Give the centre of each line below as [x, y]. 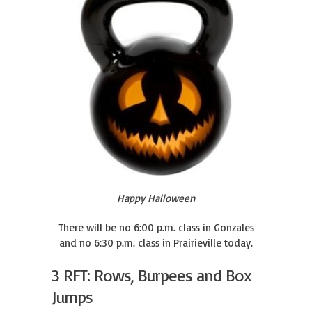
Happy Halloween [156, 198]
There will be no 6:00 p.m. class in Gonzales [156, 227]
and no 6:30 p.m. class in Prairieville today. [156, 243]
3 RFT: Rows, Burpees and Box [151, 275]
